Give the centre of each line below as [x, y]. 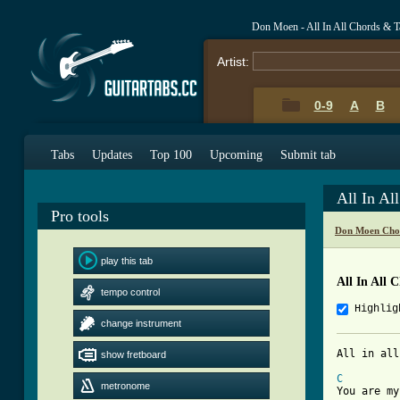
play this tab [127, 261]
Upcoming [236, 155]
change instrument [141, 323]
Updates [112, 155]
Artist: [233, 62]
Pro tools [80, 216]
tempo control [130, 292]
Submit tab [308, 155]
